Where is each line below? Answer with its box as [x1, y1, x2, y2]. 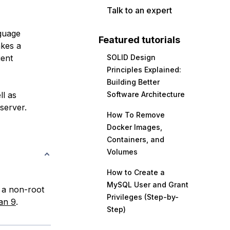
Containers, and [107, 135, 164, 144]
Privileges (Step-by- [107, 193, 179, 201]
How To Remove [107, 110, 165, 119]
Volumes [107, 147, 138, 156]
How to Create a [107, 168, 165, 177]
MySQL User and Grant [107, 180, 188, 189]
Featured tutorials [99, 34, 180, 45]
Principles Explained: [107, 65, 181, 74]
